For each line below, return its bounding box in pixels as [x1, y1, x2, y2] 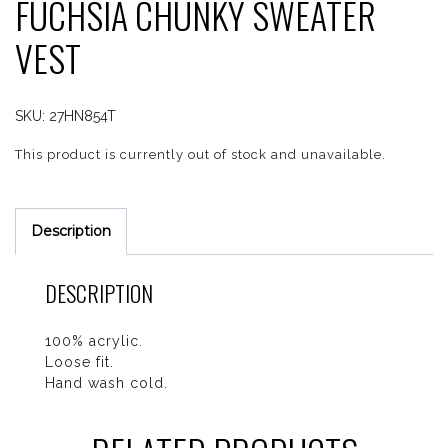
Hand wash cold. [45, 375, 168, 391]
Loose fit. [45, 354, 114, 370]
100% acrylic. [45, 333, 143, 349]
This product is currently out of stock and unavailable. [15, 147, 386, 162]
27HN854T [49, 108, 116, 124]
